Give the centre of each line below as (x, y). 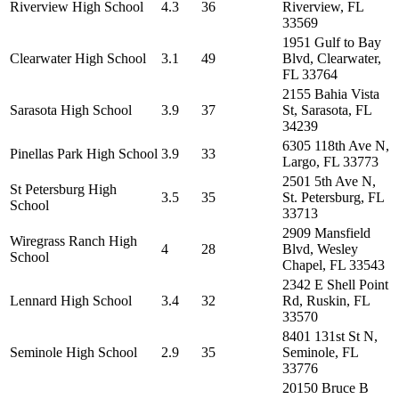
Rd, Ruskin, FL (326, 301)
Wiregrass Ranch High (73, 241)
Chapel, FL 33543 (334, 265)
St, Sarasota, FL (327, 110)
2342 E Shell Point (335, 285)
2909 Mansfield (326, 233)
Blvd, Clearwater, (332, 58)
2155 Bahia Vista (331, 94)
